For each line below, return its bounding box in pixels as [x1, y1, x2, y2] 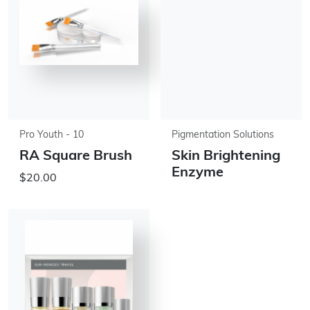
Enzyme [172, 166, 224, 180]
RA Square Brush [19, 149, 132, 163]
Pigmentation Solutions [172, 130, 274, 140]
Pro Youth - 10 [19, 130, 84, 140]
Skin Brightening [172, 149, 280, 163]
